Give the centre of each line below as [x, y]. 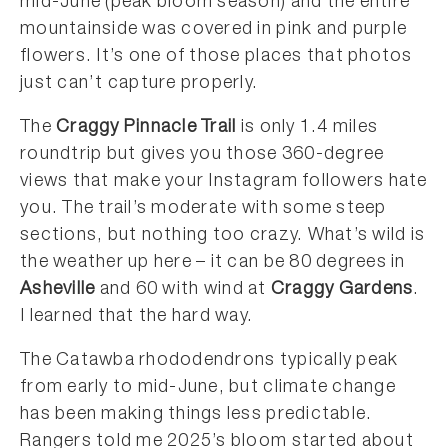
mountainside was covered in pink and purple [214, 30]
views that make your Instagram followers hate [224, 182]
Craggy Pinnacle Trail [146, 128]
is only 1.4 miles [307, 128]
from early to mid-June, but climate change [208, 388]
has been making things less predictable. [196, 415]
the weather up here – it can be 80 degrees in [213, 263]
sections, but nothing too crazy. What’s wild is [223, 236]
